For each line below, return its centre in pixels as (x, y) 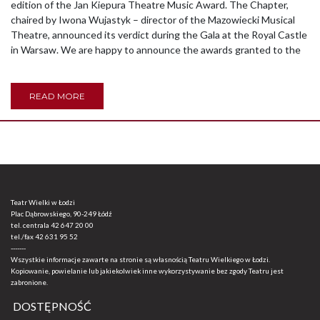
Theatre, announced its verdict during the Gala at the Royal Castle (159, 35)
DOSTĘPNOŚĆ (52, 306)
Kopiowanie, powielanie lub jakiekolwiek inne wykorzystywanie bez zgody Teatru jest (147, 271)
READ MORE (57, 96)
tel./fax (23, 237)
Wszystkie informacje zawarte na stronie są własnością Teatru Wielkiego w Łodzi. (140, 260)
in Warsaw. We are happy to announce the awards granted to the (156, 50)
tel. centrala (31, 225)
